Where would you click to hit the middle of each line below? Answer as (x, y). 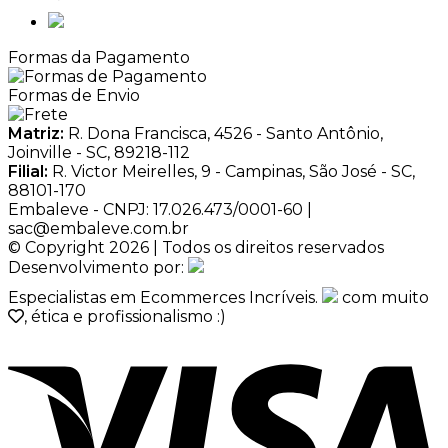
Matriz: (36, 133)
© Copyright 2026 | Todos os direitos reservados (196, 247)
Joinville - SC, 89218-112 (99, 152)
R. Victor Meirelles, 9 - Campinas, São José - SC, (231, 171)
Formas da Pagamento (99, 57)
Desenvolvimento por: (98, 267)
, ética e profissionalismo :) (125, 316)
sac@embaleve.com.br (98, 228)
